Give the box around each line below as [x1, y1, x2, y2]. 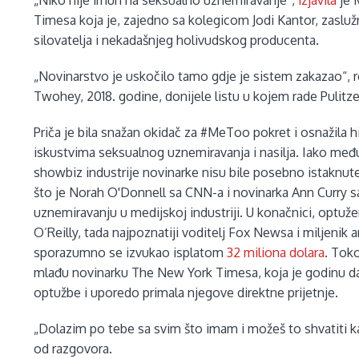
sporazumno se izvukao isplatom [34, 244, 228, 261]
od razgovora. [34, 341, 113, 357]
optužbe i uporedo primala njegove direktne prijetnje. [34, 284, 339, 301]
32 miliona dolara [227, 244, 325, 261]
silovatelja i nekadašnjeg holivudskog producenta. [34, 32, 320, 49]
